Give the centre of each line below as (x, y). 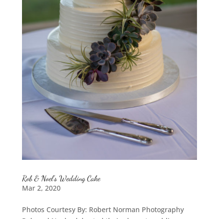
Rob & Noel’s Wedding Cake (61, 178)
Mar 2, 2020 (41, 188)
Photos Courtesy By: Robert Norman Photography (103, 210)
